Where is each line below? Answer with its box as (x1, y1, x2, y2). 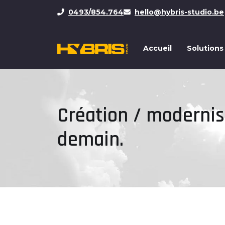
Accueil (143, 44, 172, 53)
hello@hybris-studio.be (135, 8, 224, 17)
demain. (57, 127, 124, 153)
